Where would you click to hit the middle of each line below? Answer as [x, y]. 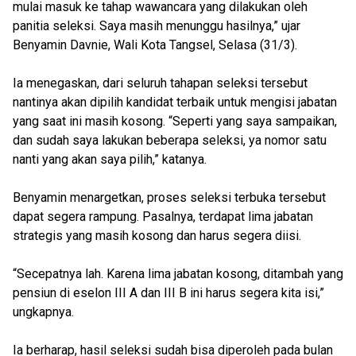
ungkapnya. [43, 312]
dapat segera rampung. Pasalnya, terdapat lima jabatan [163, 217]
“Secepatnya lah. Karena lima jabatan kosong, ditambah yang [178, 274]
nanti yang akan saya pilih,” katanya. [110, 159]
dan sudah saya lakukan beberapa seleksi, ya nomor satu [170, 140]
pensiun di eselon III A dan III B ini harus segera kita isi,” [168, 293]
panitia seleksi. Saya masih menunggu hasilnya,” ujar [157, 26]
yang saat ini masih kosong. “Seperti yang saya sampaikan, [175, 121]
